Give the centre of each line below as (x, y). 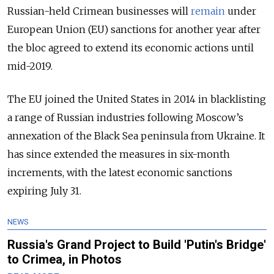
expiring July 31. (44, 191)
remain (208, 11)
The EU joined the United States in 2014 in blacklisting (137, 99)
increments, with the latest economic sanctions (120, 172)
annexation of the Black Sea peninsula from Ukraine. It (136, 135)
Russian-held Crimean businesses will (99, 11)
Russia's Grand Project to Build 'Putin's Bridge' (137, 244)
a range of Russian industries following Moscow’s (125, 117)
